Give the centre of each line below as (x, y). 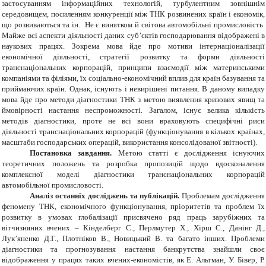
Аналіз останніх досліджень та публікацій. (106, 196)
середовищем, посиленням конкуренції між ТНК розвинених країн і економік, (133, 14)
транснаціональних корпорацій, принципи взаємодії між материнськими (133, 68)
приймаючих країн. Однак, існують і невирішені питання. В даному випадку (133, 89)
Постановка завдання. (74, 153)
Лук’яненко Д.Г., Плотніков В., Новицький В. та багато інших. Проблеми (133, 239)
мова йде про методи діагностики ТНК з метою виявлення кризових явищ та (133, 100)
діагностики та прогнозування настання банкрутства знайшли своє (133, 249)
